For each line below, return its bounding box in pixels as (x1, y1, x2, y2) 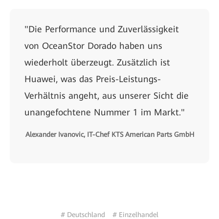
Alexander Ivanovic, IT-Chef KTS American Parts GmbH (25, 131, 195, 138)
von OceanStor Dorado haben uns (24, 41, 162, 51)
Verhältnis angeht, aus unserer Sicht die (24, 90, 189, 101)
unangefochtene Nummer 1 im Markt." (24, 107, 185, 117)
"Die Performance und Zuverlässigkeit (24, 24, 179, 34)
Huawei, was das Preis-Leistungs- (24, 74, 161, 84)
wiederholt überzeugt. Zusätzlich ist (24, 57, 170, 67)
